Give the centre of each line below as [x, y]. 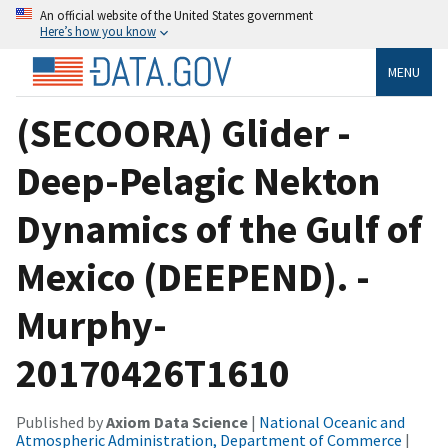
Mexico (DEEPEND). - [193, 276]
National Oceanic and [332, 421]
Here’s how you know [98, 31]
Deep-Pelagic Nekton [198, 180]
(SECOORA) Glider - [183, 132]
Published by [61, 421]
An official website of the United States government [176, 15]
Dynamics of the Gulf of [219, 228]
